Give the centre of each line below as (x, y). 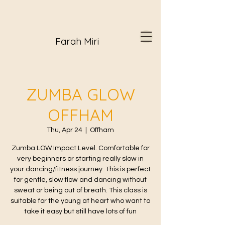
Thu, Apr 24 (65, 130)
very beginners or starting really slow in (80, 159)
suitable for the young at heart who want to (80, 201)
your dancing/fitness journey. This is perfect (80, 169)
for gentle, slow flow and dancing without (80, 180)
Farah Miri (77, 41)
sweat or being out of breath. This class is (80, 190)
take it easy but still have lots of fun (80, 211)
